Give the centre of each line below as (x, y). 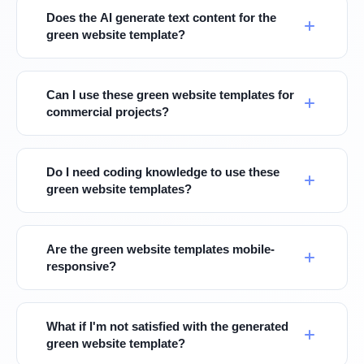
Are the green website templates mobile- (160, 249)
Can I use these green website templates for (170, 95)
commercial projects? (108, 112)
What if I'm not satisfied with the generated (167, 326)
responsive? (81, 266)
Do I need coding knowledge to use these (163, 172)
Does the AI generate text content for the (161, 17)
